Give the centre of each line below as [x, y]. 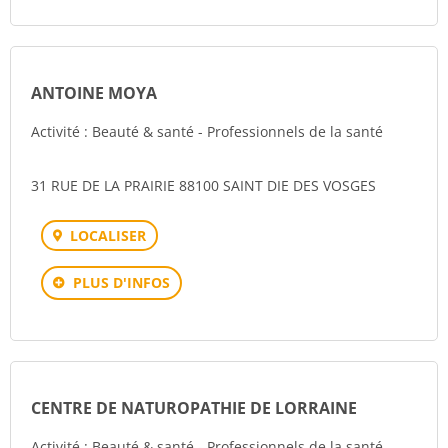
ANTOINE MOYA [94, 93]
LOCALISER [108, 235]
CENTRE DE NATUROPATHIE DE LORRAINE [194, 408]
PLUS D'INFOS [121, 282]
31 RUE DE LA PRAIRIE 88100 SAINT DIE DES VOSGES [203, 185]
